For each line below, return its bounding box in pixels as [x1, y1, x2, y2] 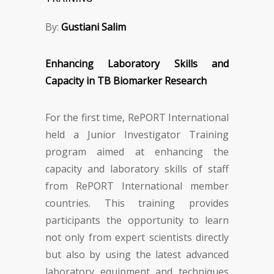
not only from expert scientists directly [45, 231, 229, 244]
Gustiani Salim [61, 20, 126, 34]
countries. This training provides [45, 196, 229, 210]
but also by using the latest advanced [45, 248, 229, 261]
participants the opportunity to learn [45, 213, 229, 227]
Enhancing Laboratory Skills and [45, 57, 229, 70]
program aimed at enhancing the [45, 145, 229, 158]
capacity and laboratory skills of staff [45, 162, 229, 176]
